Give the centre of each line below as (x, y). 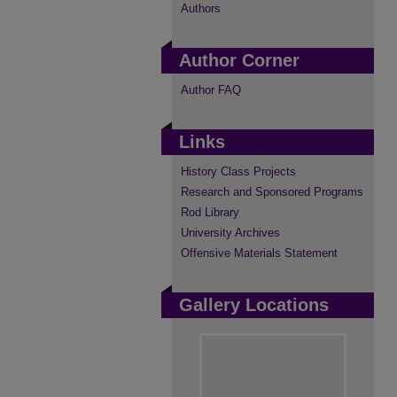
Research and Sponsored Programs (272, 192)
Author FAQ (211, 90)
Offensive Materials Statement (259, 253)
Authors (201, 8)
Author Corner (239, 60)
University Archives (230, 233)
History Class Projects (238, 171)
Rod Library (210, 212)
